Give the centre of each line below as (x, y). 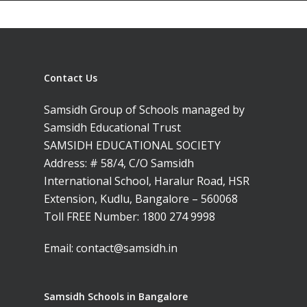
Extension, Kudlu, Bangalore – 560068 (141, 199)
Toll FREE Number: (93, 217)
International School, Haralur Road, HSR (147, 181)
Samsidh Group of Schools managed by (144, 110)
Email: (60, 248)
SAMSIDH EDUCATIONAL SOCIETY (132, 145)
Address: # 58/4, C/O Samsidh (119, 163)
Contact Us (71, 78)
